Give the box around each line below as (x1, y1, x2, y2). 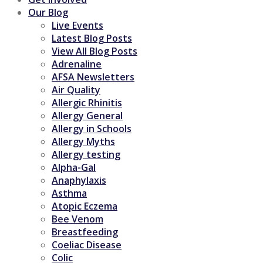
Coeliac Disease (52, 238, 122, 251)
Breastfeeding (52, 225, 118, 238)
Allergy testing (52, 147, 120, 161)
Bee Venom (52, 212, 103, 225)
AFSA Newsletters (52, 70, 134, 83)
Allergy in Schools (52, 122, 131, 135)
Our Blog (28, 5, 68, 19)
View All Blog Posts (52, 44, 137, 58)
